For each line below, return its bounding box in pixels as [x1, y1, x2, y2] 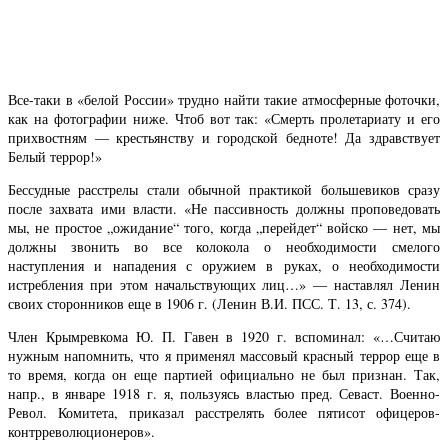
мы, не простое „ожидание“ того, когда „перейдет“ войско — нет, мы [8, 217, 440, 237]
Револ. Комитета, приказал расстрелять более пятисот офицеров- [8, 402, 440, 422]
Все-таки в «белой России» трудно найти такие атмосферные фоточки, [8, 89, 440, 109]
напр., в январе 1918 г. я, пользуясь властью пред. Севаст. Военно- [8, 383, 440, 403]
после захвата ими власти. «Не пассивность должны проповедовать [8, 198, 440, 218]
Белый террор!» [8, 146, 102, 166]
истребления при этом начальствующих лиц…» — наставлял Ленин [8, 274, 440, 294]
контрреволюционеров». [8, 421, 155, 441]
